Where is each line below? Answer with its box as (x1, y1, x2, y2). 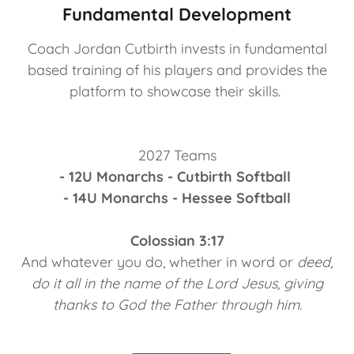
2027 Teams (134, 146, 220, 165)
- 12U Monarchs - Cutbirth (59, 168, 232, 186)
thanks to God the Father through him (52, 296, 299, 314)
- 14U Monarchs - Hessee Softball (63, 189, 291, 208)
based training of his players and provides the (27, 61, 327, 80)
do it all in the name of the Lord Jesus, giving (31, 274, 323, 293)
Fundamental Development (62, 3, 292, 26)
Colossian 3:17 (130, 232, 224, 250)
